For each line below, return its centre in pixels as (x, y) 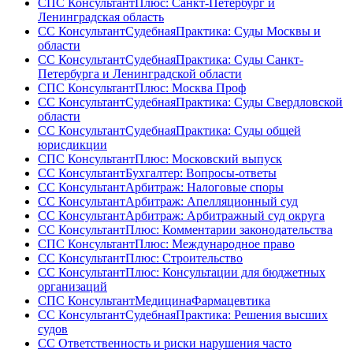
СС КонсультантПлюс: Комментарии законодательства (185, 229)
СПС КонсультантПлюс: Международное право (166, 243)
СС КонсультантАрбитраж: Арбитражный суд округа (181, 215)
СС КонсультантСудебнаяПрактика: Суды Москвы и (179, 31)
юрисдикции (72, 144)
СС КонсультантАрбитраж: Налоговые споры (161, 187)
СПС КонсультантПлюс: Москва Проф (142, 87)
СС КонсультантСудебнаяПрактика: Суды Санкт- (171, 59)
